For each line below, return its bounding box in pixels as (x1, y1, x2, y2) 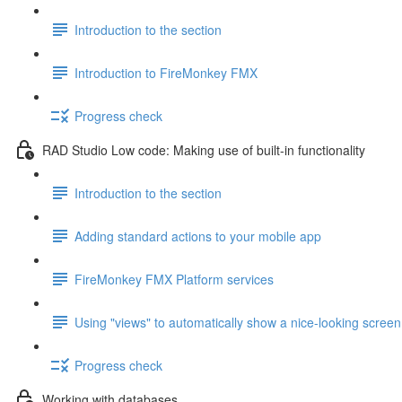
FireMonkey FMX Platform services (74, 269, 274, 288)
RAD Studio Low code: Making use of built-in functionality (42, 140, 365, 159)
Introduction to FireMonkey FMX (74, 63, 258, 82)
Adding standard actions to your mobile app (74, 226, 321, 245)
